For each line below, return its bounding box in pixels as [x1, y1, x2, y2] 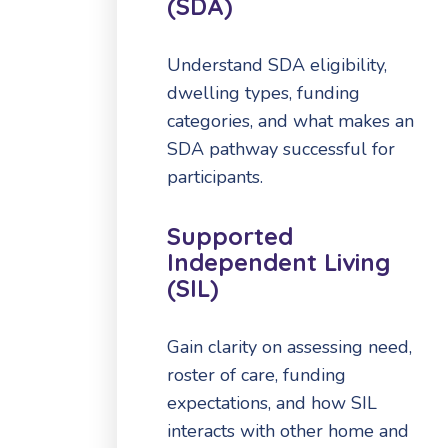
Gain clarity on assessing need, [167, 334, 412, 359]
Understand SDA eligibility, [167, 53, 387, 78]
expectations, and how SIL [167, 390, 377, 415]
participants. [167, 165, 263, 190]
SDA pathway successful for [167, 137, 395, 162]
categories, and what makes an [167, 109, 414, 134]
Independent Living [167, 246, 390, 277]
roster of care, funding [167, 362, 346, 387]
